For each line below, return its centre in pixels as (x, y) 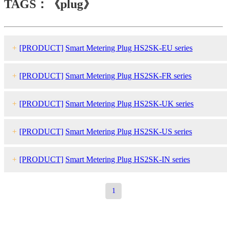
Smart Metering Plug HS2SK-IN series (128, 159)
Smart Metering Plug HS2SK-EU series (129, 48)
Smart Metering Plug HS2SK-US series (129, 131)
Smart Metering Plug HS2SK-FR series (128, 75)
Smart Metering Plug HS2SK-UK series (129, 103)
